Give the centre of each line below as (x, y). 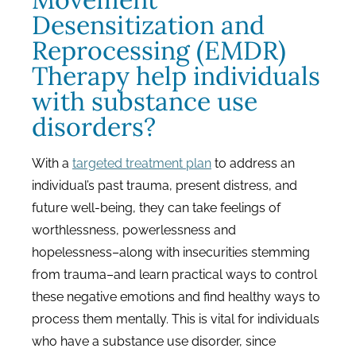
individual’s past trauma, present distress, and (164, 186)
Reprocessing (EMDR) (159, 50)
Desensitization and (148, 25)
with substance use (145, 101)
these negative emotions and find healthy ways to (176, 297)
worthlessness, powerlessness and (134, 230)
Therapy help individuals (176, 76)
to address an (253, 163)
